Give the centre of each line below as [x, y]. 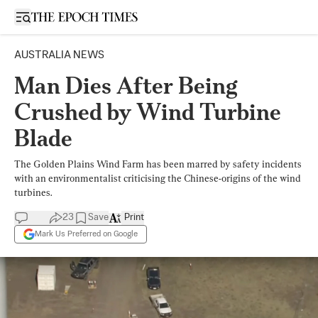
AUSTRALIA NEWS [59, 55]
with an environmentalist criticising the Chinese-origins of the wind [158, 178]
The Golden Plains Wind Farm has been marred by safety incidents [158, 164]
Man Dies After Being [126, 86]
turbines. [33, 192]
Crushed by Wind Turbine [148, 112]
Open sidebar [53, 16]
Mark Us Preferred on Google [86, 234]
